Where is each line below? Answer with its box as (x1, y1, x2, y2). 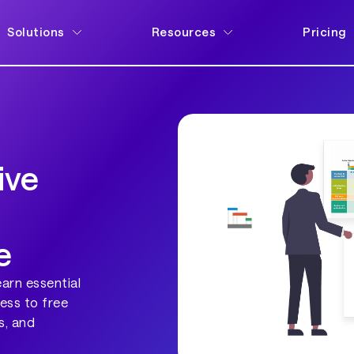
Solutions (7, 24, 65, 40)
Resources (151, 24, 216, 40)
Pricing (303, 24, 347, 40)
